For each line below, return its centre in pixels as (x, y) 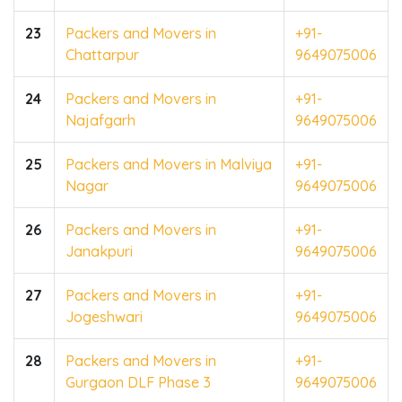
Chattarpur (102, 54)
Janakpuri (99, 251)
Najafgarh (100, 120)
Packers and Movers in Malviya (169, 164)
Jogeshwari (104, 316)
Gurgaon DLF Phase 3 (138, 382)
